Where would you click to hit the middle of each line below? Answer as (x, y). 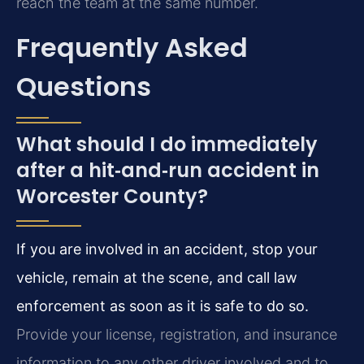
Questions (84, 87)
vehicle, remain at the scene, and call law (157, 278)
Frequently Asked (132, 48)
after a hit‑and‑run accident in (168, 171)
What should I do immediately (167, 145)
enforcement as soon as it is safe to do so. (162, 306)
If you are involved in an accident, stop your (167, 249)
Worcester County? (112, 197)
